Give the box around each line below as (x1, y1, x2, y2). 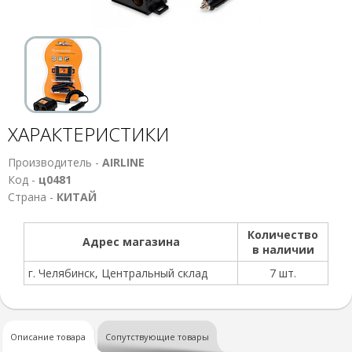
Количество (247, 227, 318, 242)
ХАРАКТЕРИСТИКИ (8, 121, 169, 147)
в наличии (251, 242, 314, 257)
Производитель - (8, 155, 102, 170)
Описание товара (10, 331, 86, 343)
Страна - (8, 189, 57, 204)
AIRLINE (102, 155, 145, 170)
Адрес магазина (82, 234, 180, 249)
